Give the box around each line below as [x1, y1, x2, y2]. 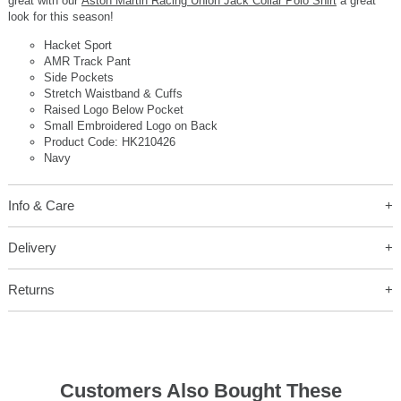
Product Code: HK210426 [43, 135, 175, 149]
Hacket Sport [43, 38, 112, 53]
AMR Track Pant [43, 55, 131, 69]
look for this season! [7, 10, 114, 24]
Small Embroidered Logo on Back [43, 119, 218, 133]
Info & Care [7, 198, 74, 214]
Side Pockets [43, 71, 114, 85]
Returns [7, 282, 55, 298]
